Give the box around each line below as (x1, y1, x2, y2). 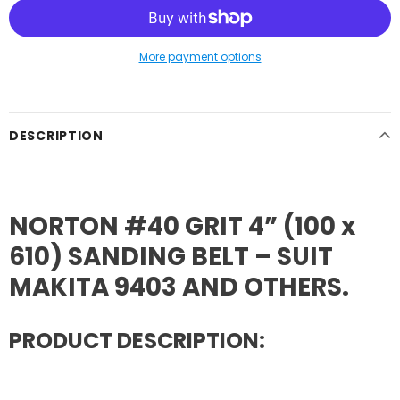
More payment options (138, 49, 262, 65)
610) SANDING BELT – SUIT (9, 239, 333, 275)
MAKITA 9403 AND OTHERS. (9, 270, 349, 305)
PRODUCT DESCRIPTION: (9, 325, 265, 355)
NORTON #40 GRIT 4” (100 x (9, 209, 355, 245)
